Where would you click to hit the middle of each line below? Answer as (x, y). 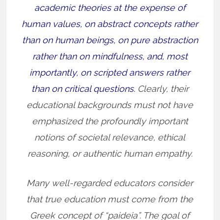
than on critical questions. (83, 89)
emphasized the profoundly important (110, 121)
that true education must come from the (110, 199)
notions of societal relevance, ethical (110, 137)
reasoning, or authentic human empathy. (110, 153)
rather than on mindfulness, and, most (110, 56)
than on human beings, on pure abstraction (110, 40)
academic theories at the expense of (110, 8)
